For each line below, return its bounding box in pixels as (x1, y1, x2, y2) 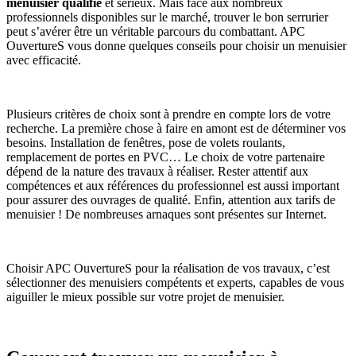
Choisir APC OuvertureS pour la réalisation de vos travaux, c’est (6, 261, 330, 275)
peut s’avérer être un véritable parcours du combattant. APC (6, 24, 305, 38)
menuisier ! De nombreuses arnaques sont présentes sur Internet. (6, 207, 327, 221)
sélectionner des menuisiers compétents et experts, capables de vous (6, 275, 344, 289)
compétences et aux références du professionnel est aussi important (6, 178, 339, 192)
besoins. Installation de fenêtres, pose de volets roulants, (6, 135, 285, 149)
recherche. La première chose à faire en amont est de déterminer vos (6, 121, 346, 135)
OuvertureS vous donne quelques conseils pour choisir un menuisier (6, 38, 346, 52)
